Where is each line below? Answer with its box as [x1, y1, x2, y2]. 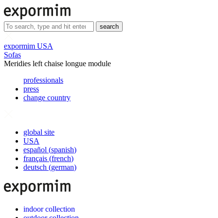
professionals [23, 76, 63, 84]
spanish [51, 145, 74, 154]
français [23, 154, 47, 163]
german [51, 163, 74, 171]
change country [23, 93, 71, 102]
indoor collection [23, 205, 75, 213]
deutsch [23, 163, 47, 171]
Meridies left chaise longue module [4, 59, 111, 68]
